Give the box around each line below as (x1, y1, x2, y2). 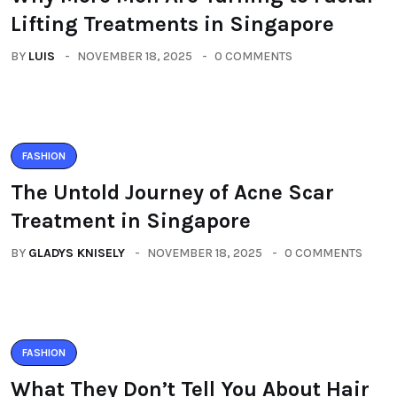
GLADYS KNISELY (28, 245, 125, 261)
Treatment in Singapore (11, 208, 251, 233)
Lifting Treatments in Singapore (11, 12, 334, 36)
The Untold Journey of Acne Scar (11, 180, 334, 205)
